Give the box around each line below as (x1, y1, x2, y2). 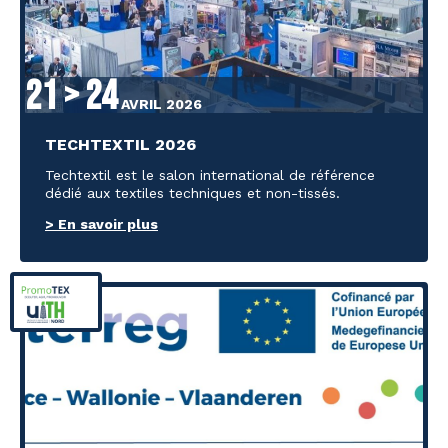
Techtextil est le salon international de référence (45, 166, 375, 183)
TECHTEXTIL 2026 (45, 134, 196, 154)
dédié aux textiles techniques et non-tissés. (45, 184, 340, 201)
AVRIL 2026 (117, 95, 202, 112)
